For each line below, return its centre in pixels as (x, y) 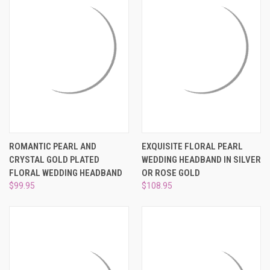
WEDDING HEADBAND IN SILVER (201, 159)
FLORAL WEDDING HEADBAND (66, 173)
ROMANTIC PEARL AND (53, 146)
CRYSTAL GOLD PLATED (54, 159)
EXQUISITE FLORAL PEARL (192, 146)
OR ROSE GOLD (171, 173)
